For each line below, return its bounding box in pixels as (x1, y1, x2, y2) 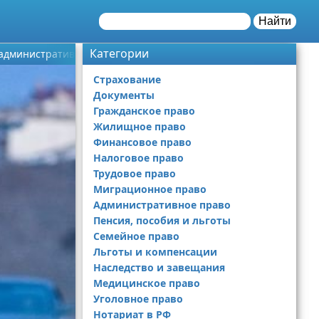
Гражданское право (93, 104, 195, 117)
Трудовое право (93, 167, 176, 180)
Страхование (93, 73, 161, 86)
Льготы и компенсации (93, 245, 217, 258)
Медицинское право (93, 276, 200, 290)
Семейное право (93, 229, 179, 243)
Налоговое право (93, 151, 184, 164)
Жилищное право (93, 120, 186, 133)
